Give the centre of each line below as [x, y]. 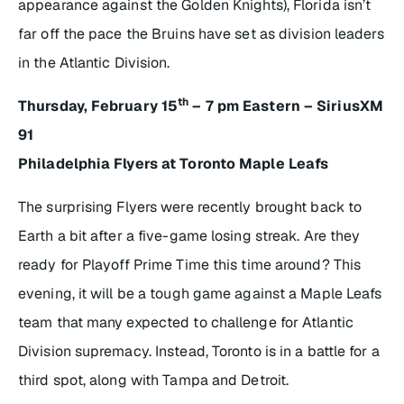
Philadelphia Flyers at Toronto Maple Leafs [174, 163]
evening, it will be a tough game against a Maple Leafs [200, 293]
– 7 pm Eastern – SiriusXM [286, 106]
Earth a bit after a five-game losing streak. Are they [189, 235]
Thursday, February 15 [98, 106]
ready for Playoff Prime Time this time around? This [190, 264]
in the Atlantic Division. [94, 62]
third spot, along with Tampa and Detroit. [154, 380]
